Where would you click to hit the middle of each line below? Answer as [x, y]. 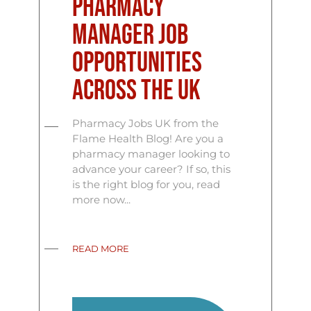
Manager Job [131, 35]
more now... [102, 199]
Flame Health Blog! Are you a [148, 138]
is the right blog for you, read [146, 184]
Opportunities [137, 63]
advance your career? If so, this [152, 169]
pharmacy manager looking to [151, 153]
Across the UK [137, 91]
